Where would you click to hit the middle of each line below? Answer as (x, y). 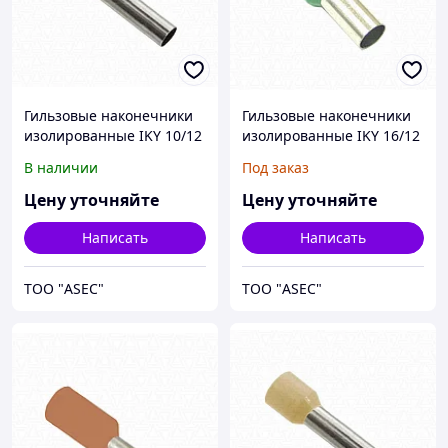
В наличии (61, 168)
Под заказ (275, 168)
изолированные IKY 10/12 (113, 136)
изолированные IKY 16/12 (331, 136)
